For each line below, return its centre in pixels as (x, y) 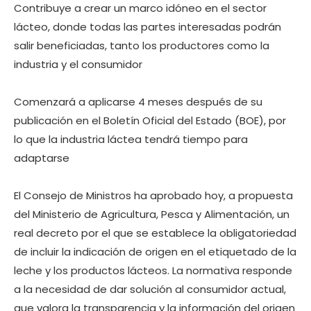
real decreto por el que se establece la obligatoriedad (155, 233)
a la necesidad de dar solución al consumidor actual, (150, 289)
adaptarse (42, 158)
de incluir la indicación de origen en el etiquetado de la (155, 252)
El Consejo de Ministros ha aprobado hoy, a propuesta (153, 196)
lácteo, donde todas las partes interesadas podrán (148, 27)
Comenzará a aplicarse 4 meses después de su (138, 102)
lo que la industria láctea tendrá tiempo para (131, 140)
